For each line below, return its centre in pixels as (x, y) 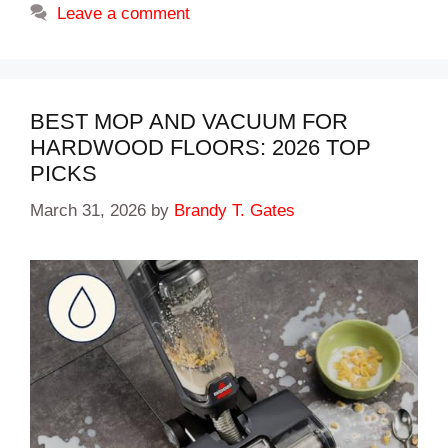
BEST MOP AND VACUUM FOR (189, 122)
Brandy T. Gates (234, 210)
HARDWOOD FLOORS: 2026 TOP (200, 148)
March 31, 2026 (88, 210)
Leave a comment (124, 14)
